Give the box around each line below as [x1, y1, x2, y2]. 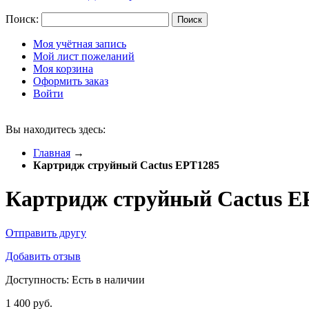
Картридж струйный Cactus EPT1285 [33, 159, 219, 171]
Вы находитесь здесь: [6, 123, 106, 135]
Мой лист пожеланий [33, 50, 134, 62]
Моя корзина [33, 63, 93, 74]
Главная [33, 147, 70, 159]
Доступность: [6, 273, 72, 286]
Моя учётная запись [33, 38, 126, 50]
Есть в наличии [72, 273, 145, 286]
